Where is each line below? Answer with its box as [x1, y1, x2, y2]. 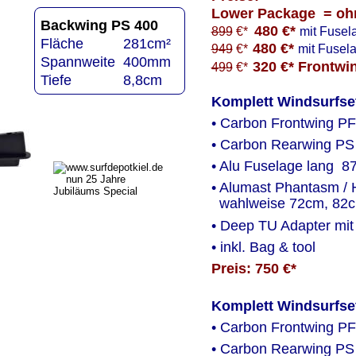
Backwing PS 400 [40, 17, 158, 33]
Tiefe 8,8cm [40, 72, 162, 89]
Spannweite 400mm [40, 53, 171, 70]
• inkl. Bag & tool [211, 238, 319, 255]
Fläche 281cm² [40, 35, 171, 52]
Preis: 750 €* [211, 260, 296, 277]
